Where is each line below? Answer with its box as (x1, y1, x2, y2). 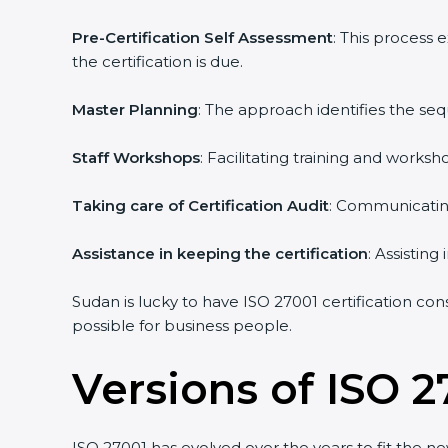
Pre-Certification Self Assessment (72, 28, 333, 47)
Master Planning (72, 100, 198, 119)
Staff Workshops (72, 148, 200, 167)
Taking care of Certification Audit (72, 196, 329, 215)
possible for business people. (72, 316, 292, 335)
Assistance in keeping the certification (72, 244, 368, 263)
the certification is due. (72, 52, 243, 71)
